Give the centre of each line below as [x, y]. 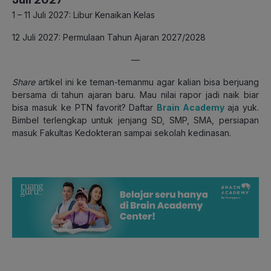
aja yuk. [243, 107]
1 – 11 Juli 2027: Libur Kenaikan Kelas [83, 15]
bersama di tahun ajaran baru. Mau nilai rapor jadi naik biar [135, 94]
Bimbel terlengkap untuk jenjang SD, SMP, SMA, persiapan [135, 120]
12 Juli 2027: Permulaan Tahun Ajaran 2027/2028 [109, 37]
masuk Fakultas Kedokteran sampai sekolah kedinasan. [122, 132]
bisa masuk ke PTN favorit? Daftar [85, 107]
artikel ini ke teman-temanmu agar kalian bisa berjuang [147, 82]
